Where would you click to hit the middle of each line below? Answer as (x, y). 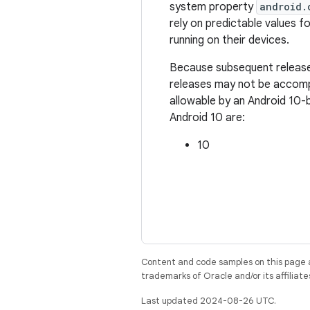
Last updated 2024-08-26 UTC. (209, 301)
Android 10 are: (207, 118)
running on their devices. (229, 40)
